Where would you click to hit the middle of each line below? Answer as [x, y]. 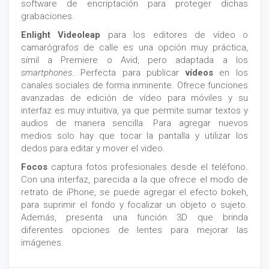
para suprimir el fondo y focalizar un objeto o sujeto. [134, 204]
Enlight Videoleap [65, 35]
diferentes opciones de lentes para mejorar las [134, 230]
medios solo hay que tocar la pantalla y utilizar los [134, 135]
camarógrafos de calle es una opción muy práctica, [134, 47]
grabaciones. [48, 16]
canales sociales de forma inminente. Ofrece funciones [134, 85]
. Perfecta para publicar [129, 72]
